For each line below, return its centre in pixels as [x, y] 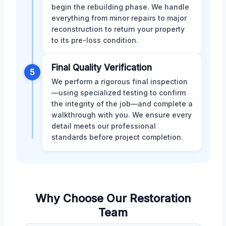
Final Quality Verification [102, 67]
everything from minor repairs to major [119, 18]
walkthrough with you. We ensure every [122, 115]
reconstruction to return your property [118, 29]
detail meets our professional [104, 126]
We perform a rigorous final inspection [120, 81]
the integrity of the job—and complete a [122, 103]
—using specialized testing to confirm [119, 92]
